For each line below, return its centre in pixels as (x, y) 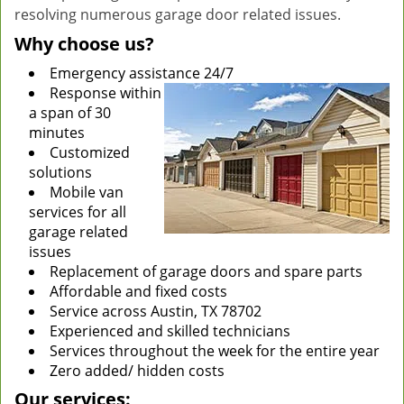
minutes (57, 133)
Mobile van (87, 192)
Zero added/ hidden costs (137, 371)
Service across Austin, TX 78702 (156, 311)
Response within (106, 93)
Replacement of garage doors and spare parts (206, 271)
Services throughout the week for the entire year (215, 351)
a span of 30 (70, 113)
